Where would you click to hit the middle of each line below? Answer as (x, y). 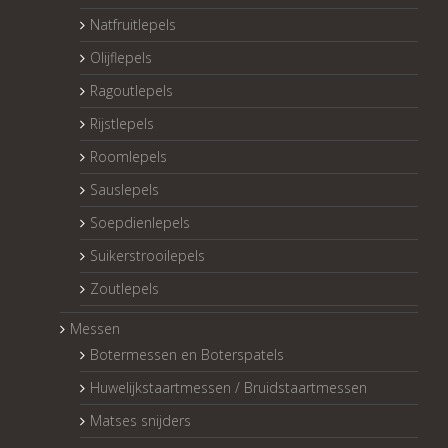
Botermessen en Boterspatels (187, 355)
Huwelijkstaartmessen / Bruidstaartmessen (228, 388)
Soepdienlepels (140, 223)
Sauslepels (124, 190)
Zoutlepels (124, 289)
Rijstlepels (122, 124)
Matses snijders (140, 421)
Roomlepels (128, 157)
